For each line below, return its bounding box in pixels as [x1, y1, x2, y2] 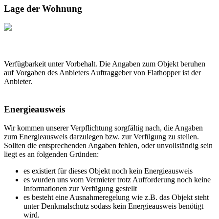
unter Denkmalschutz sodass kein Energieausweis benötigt [23, 202, 203, 211]
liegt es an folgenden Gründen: [4, 150, 99, 159]
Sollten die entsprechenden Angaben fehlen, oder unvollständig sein [4, 141, 213, 150]
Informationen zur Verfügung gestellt [23, 184, 137, 193]
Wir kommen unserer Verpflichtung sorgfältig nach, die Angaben [4, 124, 203, 132]
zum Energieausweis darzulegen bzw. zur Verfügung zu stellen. [4, 132, 199, 141]
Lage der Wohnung [4, 3, 82, 14]
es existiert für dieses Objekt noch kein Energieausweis [23, 167, 193, 175]
